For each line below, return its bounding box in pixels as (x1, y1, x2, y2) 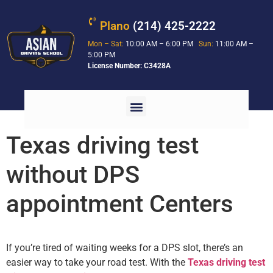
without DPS (6, 160, 140, 190)
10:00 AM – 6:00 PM (124, 40, 199, 48)
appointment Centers (6, 190, 233, 219)
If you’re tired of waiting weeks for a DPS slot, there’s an (6, 242, 243, 254)
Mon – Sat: (88, 40, 124, 48)
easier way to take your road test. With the (6, 257, 188, 269)
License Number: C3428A (88, 62, 171, 70)
